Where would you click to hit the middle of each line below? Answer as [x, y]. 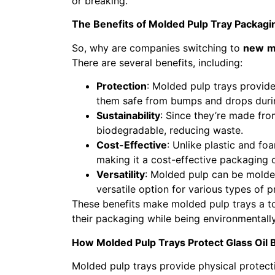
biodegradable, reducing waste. [170, 130]
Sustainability [128, 116]
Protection [122, 86]
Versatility [121, 175]
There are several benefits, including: [157, 62]
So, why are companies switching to [157, 48]
